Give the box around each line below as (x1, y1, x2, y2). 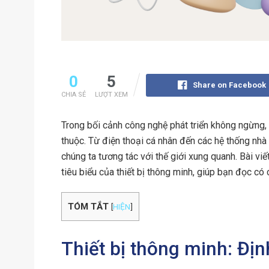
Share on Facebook (193, 80, 266, 89)
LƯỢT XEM (95, 90, 128, 98)
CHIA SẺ (61, 90, 86, 98)
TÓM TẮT (68, 201, 109, 212)
